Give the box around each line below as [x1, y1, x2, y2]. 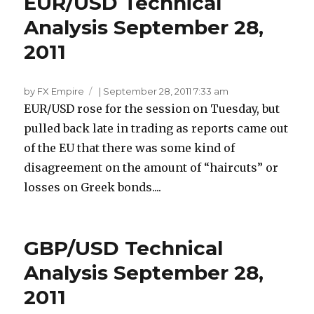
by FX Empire [24, 86, 85, 97]
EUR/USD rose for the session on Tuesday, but [24, 102, 280, 116]
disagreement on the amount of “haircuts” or [24, 161, 279, 175]
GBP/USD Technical [24, 236, 224, 261]
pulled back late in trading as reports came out [24, 121, 289, 136]
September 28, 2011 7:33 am [103, 86, 229, 97]
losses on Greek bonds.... [24, 180, 162, 195]
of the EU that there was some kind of [24, 141, 235, 156]
